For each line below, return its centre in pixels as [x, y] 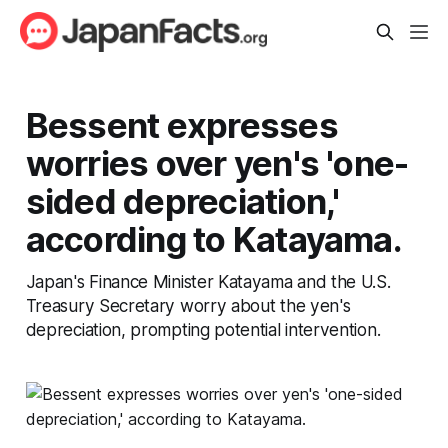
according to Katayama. [213, 238]
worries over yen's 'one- [217, 162]
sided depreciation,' [182, 200]
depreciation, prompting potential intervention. [203, 329]
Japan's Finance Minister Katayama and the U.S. [208, 281]
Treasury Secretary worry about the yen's [188, 305]
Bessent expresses [181, 124]
